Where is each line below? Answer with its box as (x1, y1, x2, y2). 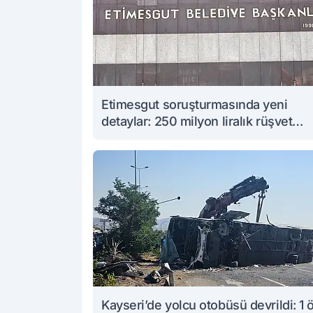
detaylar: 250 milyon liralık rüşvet (101, 114, 293, 129)
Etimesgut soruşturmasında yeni (101, 97, 288, 112)
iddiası (101, 131, 139, 146)
